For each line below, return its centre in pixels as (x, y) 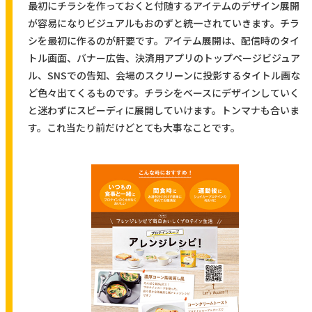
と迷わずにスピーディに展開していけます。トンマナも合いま (163, 110)
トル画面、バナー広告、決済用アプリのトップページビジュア (164, 58)
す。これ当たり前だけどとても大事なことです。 (134, 128)
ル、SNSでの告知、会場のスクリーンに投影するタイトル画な (164, 76)
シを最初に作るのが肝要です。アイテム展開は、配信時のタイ (163, 41)
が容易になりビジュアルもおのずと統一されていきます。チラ (163, 23)
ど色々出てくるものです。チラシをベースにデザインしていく (163, 93)
